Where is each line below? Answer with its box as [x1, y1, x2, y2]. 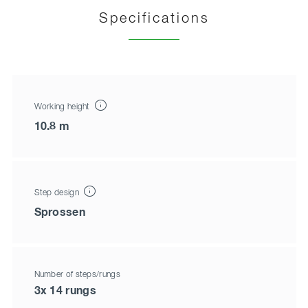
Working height [34, 102, 92, 111]
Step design [34, 188, 82, 197]
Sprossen [34, 206, 85, 218]
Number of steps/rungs [34, 270, 120, 279]
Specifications [98, 12, 210, 26]
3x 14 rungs [34, 285, 96, 296]
